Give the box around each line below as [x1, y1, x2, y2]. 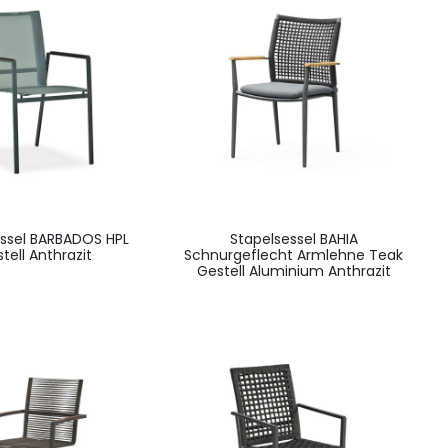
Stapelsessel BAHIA [229, 228, 358, 249]
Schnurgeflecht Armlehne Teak [184, 244, 404, 265]
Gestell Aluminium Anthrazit [196, 260, 391, 281]
